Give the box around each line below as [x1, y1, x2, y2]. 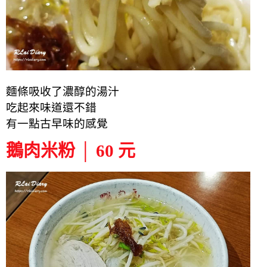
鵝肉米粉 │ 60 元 [6, 141, 135, 160]
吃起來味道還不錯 [6, 101, 97, 114]
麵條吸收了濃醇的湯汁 [6, 85, 119, 98]
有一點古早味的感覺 [6, 117, 108, 130]
